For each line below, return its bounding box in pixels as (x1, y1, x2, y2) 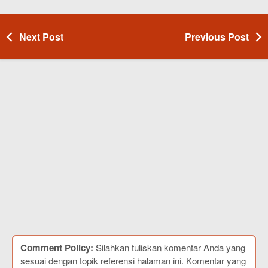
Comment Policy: (20, 241, 93, 254)
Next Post (19, 30, 63, 44)
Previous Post (185, 30, 249, 44)
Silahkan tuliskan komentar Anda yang (93, 241, 245, 254)
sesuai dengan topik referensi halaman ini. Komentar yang (20, 254, 246, 267)
